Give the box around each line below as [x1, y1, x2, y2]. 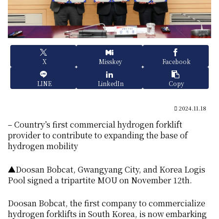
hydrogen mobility [8, 140, 78, 152]
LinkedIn [97, 79, 124, 88]
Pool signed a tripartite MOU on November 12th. [8, 174, 192, 186]
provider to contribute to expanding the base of [8, 130, 188, 141]
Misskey [99, 57, 122, 66]
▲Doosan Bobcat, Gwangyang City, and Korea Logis [8, 163, 205, 175]
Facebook [162, 57, 191, 66]
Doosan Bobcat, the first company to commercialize [8, 197, 205, 209]
